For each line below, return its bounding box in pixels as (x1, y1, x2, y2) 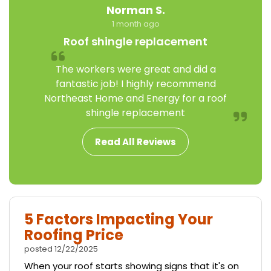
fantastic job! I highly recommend (55, 77, 216, 91)
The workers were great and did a (55, 62, 216, 77)
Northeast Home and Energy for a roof (44, 91, 227, 106)
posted (24, 244, 54, 255)
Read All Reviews (95, 135, 176, 149)
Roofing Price (24, 225, 123, 246)
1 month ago (111, 19, 160, 30)
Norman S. (106, 2, 165, 18)
